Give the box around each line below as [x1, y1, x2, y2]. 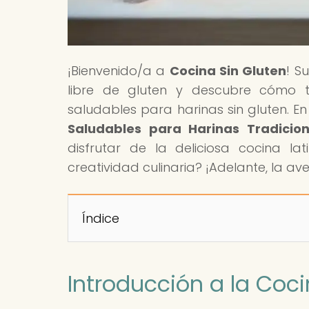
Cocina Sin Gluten [169, 61, 287, 79]
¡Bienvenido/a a [68, 61, 170, 79]
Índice [82, 209, 119, 227]
